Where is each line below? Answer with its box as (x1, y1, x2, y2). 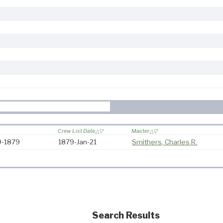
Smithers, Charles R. (132, 138, 198, 146)
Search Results (92, 210, 160, 221)
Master (131, 127, 150, 135)
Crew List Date (58, 127, 96, 135)
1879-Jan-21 (58, 138, 97, 146)
